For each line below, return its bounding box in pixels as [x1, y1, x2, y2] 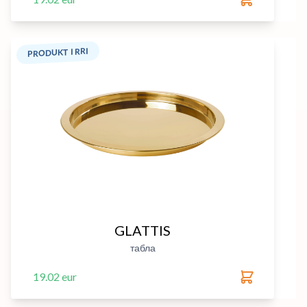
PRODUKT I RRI [27, 45, 88, 60]
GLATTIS [114, 222, 171, 238]
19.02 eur [33, 270, 77, 283]
